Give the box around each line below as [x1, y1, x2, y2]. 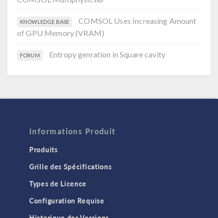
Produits [29, 144, 58, 154]
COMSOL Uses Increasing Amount [78, 16, 197, 25]
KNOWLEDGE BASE [20, 18, 70, 25]
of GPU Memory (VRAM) [17, 28, 104, 37]
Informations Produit [29, 125, 116, 137]
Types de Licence [29, 178, 87, 188]
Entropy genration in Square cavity [49, 49, 166, 59]
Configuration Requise [29, 195, 105, 205]
